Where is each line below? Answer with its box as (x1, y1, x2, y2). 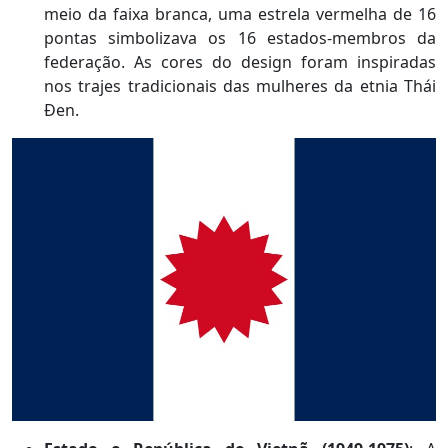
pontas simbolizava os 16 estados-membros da (44, 27, 436, 50)
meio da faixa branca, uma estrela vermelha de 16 (44, 3, 436, 26)
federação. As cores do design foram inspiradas (44, 51, 436, 74)
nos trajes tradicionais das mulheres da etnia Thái (44, 75, 436, 98)
